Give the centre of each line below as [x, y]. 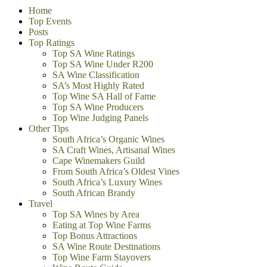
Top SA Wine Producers [98, 107]
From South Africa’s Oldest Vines [116, 171]
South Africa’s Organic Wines [108, 139]
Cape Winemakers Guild [99, 161]
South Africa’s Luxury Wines [107, 182]
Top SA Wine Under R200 [103, 64]
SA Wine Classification [96, 75]
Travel [41, 204]
